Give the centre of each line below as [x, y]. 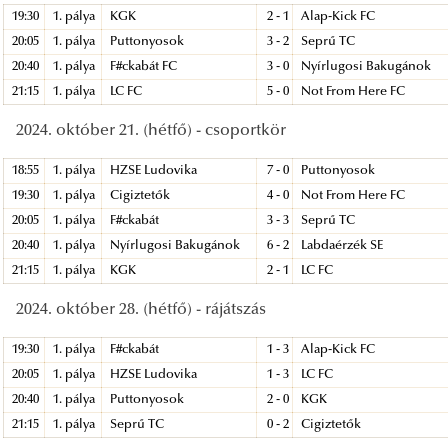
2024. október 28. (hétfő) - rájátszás [141, 309]
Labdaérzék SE [342, 245]
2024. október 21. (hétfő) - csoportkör [151, 130]
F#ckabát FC [144, 66]
